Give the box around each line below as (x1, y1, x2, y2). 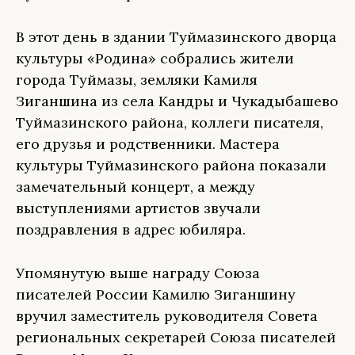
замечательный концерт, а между (16, 177, 255, 196)
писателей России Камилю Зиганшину (16, 285, 296, 303)
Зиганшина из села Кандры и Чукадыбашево (16, 92, 338, 110)
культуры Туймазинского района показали (16, 156, 326, 174)
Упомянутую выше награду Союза (16, 264, 260, 282)
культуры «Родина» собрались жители (16, 49, 294, 67)
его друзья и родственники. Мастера (16, 135, 280, 153)
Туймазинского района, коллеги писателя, (16, 113, 323, 132)
